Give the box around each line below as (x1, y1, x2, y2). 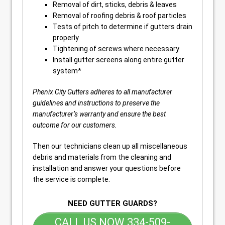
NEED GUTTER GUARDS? (68, 198, 157, 208)
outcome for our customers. (33, 121, 117, 129)
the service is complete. (33, 175, 110, 183)
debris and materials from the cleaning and (33, 153, 171, 161)
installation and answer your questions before (33, 164, 181, 172)
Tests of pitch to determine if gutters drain (53, 22, 192, 31)
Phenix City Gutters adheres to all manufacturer (33, 87, 172, 96)
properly (53, 33, 79, 42)
